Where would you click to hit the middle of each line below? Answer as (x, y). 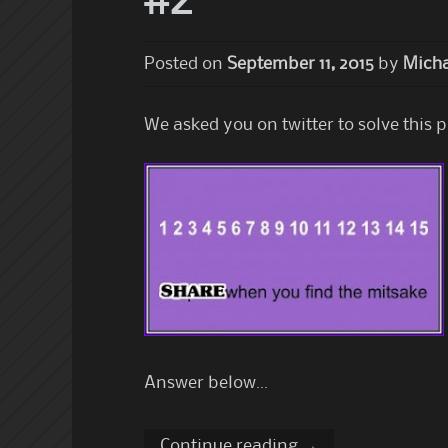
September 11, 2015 (300, 64)
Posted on (185, 64)
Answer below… (206, 383)
